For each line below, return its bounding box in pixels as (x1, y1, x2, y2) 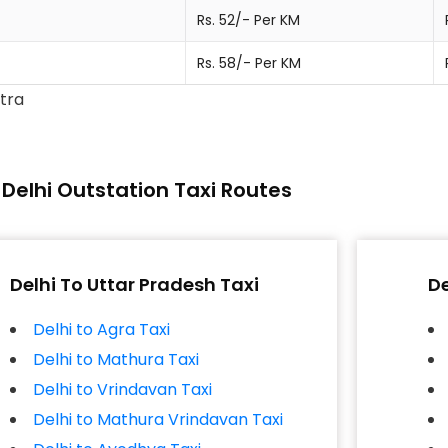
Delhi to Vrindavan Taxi (33, 378, 213, 401)
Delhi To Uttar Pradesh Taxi (10, 272, 260, 297)
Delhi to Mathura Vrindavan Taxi (33, 408, 284, 431)
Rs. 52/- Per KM (197, 10, 300, 30)
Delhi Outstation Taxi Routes (2, 176, 292, 204)
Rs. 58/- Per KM (197, 53, 301, 73)
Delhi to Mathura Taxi (33, 348, 200, 371)
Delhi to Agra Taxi (33, 318, 171, 341)
